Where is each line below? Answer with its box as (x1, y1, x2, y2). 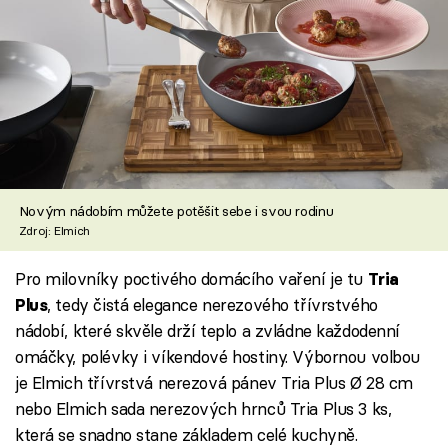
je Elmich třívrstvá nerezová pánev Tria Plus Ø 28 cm (15, 371, 414, 393)
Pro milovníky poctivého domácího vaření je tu (15, 267, 368, 289)
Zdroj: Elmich (18, 222, 90, 238)
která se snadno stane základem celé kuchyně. (15, 423, 358, 445)
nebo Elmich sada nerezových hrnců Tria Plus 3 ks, (15, 397, 392, 419)
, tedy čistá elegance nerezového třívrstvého (47, 293, 378, 315)
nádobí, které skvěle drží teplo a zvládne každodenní (15, 319, 401, 341)
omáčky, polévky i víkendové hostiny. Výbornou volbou (15, 345, 421, 367)
